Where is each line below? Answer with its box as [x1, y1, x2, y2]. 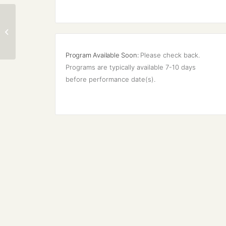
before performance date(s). [66, 75, 155, 84]
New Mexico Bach [18, 22, 73, 30]
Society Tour [18, 32, 55, 41]
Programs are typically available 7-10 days [66, 63, 198, 72]
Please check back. [140, 51, 202, 60]
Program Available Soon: [66, 51, 141, 60]
